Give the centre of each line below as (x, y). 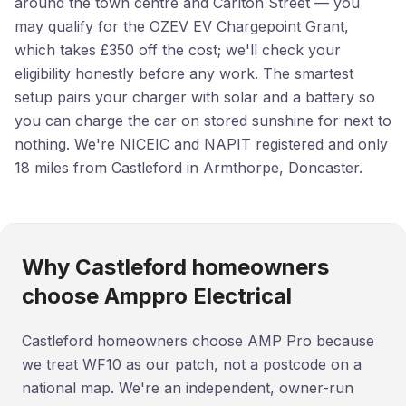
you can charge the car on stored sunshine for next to (203, 121)
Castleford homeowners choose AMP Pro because (198, 341)
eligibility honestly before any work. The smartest (184, 73)
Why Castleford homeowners (175, 267)
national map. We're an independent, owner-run (188, 388)
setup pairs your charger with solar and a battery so (195, 97)
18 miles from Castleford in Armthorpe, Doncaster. (188, 168)
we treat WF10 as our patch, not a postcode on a (192, 364)
